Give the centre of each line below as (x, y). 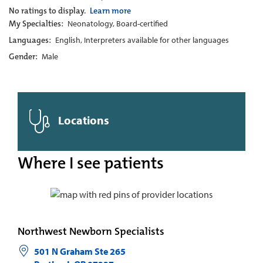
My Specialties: (37, 23)
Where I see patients (91, 163)
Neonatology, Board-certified (118, 23)
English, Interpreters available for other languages (142, 40)
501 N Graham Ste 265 (80, 252)
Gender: (24, 56)
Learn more (110, 11)
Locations (82, 120)
